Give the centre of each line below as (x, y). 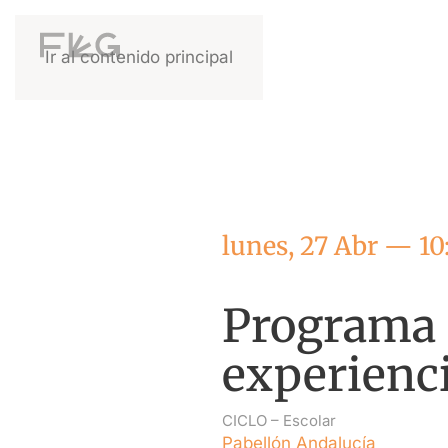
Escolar (309, 420)
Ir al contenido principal (139, 57)
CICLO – (252, 420)
